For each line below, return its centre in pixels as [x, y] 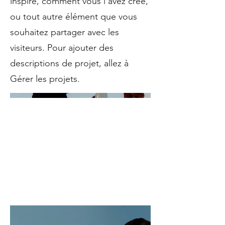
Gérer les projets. [45, 79]
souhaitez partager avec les [65, 32]
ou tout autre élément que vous [74, 17]
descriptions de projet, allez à [69, 63]
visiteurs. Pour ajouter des [62, 48]
